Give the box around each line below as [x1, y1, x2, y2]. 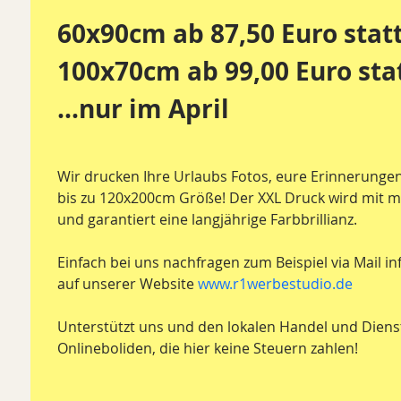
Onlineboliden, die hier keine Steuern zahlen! [57, 338, 358, 359]
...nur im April [57, 91, 229, 127]
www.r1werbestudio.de [198, 274, 353, 294]
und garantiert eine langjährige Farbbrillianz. [57, 209, 361, 230]
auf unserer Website [57, 274, 198, 294]
